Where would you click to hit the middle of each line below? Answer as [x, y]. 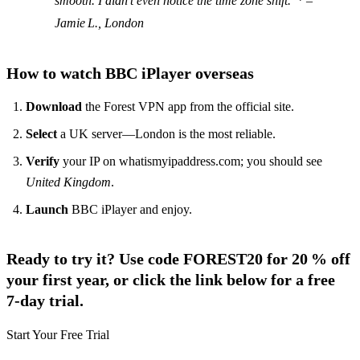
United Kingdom [68, 182]
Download [54, 107]
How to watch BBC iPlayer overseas [130, 74]
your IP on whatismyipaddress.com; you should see [191, 162]
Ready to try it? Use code [95, 259]
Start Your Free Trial [58, 335]
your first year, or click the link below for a [157, 280]
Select [41, 134]
